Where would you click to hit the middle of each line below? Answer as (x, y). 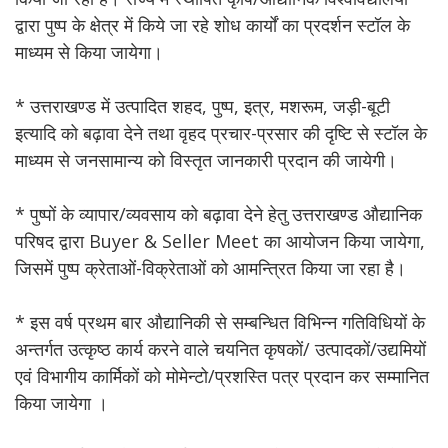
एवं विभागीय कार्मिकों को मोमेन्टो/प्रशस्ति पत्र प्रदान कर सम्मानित (222, 376)
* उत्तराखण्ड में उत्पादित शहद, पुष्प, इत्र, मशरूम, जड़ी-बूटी (202, 106)
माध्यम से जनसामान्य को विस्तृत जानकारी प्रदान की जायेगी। (206, 160)
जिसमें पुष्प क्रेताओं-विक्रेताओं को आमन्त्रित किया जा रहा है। (210, 268)
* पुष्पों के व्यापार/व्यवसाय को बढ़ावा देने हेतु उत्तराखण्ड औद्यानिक (218, 214)
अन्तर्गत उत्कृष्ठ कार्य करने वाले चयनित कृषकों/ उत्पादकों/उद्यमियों (220, 349)
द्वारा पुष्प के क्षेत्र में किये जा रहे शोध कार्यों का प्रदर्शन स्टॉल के (212, 25)
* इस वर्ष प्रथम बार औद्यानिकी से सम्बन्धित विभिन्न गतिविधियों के (220, 322)
